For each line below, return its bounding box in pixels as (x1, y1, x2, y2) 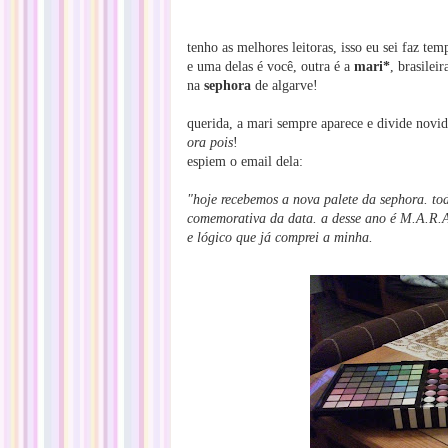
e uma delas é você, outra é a (187, 59, 354, 74)
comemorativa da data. (187, 211, 317, 226)
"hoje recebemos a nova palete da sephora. (187, 192, 432, 207)
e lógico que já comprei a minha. (187, 230, 373, 245)
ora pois (187, 135, 233, 150)
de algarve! (255, 78, 318, 93)
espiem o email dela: (187, 154, 303, 169)
